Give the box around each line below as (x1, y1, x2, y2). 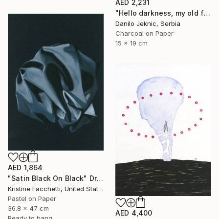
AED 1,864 (8, 163, 43, 172)
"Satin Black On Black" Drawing (97, 174, 104, 182)
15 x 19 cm (115, 39, 148, 47)
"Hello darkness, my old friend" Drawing (204, 8, 211, 17)
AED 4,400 (115, 209, 153, 218)
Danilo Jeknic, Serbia (115, 19, 180, 27)
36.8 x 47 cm (8, 204, 49, 212)
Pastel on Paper (8, 194, 56, 202)
